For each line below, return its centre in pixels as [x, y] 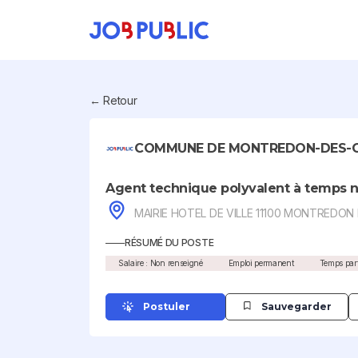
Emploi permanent [261, 263]
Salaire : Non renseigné [161, 263]
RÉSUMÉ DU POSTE [169, 243]
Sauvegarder [296, 306]
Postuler [167, 306]
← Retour [113, 100]
